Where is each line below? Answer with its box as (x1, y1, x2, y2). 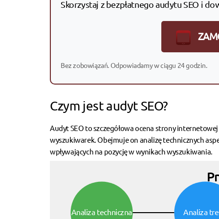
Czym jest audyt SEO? (50, 98, 168, 113)
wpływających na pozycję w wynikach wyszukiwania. (50, 146, 213, 156)
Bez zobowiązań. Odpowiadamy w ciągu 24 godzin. (61, 60, 207, 69)
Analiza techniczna (71, 207, 132, 217)
